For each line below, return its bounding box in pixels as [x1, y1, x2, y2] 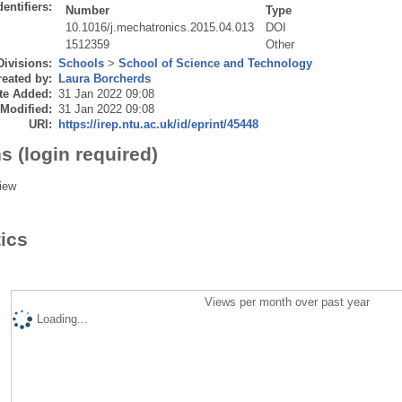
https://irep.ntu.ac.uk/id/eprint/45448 [57, 117, 258, 131]
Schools [57, 56, 104, 70]
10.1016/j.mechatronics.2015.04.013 [66, 20, 255, 34]
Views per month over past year [205, 294, 371, 309]
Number [66, 3, 110, 17]
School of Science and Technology [118, 56, 312, 70]
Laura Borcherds [57, 71, 151, 85]
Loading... [36, 311, 88, 326]
